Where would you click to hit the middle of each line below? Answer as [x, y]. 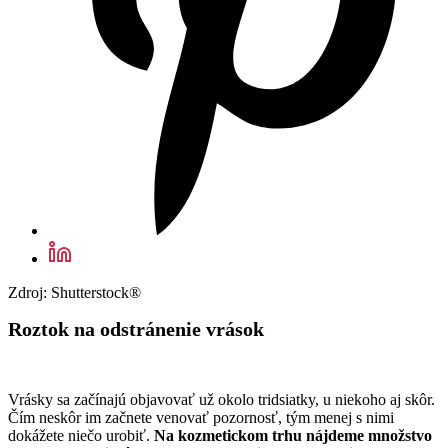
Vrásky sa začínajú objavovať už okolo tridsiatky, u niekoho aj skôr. [221, 400]
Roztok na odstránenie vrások [136, 329]
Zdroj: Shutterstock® [74, 293]
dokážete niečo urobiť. [81, 436]
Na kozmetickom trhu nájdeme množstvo [293, 436]
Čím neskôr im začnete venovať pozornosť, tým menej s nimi [201, 418]
